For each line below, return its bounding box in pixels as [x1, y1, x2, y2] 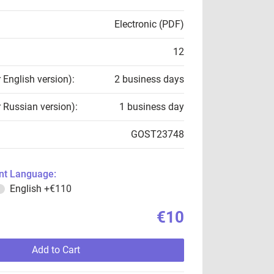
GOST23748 [131, 128, 184, 140]
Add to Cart [31, 244, 80, 256]
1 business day [119, 101, 184, 113]
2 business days [114, 73, 184, 85]
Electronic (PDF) [114, 18, 184, 30]
